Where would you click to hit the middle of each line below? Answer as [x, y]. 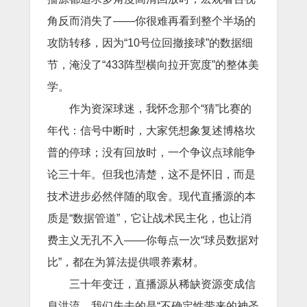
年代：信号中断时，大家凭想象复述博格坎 [151, 130]
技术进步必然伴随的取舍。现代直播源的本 [151, 196]
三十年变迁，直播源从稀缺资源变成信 [162, 284]
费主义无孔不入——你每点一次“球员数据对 [153, 240]
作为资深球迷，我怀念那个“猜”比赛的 [160, 108]
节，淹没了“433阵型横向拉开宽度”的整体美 [153, 64]
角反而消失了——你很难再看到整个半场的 [151, 21]
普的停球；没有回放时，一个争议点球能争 [151, 152]
